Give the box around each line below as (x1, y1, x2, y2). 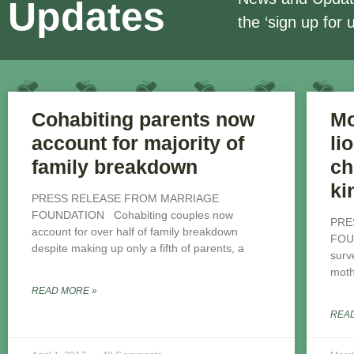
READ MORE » (32, 285, 97, 297)
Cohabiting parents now (32, 108, 254, 131)
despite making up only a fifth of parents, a (32, 242, 244, 255)
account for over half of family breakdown (32, 225, 238, 239)
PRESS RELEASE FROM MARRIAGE (32, 192, 219, 205)
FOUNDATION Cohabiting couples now (32, 209, 233, 222)
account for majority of (32, 132, 244, 155)
